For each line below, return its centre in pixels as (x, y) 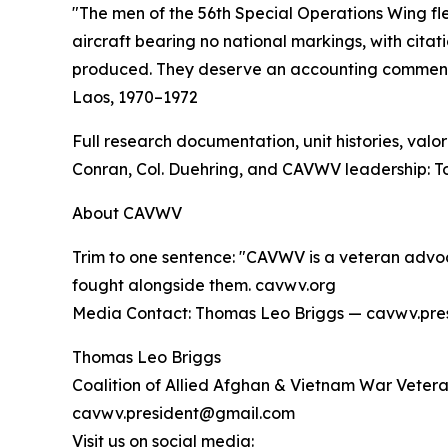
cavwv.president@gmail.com (183, 412)
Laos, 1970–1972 (135, 96)
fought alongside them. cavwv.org (204, 284)
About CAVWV (127, 212)
